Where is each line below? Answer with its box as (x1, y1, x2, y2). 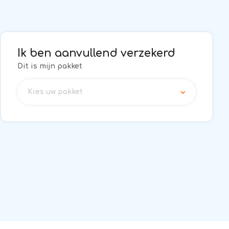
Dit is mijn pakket (17, 62, 82, 70)
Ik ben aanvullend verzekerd (17, 47, 175, 59)
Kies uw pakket (27, 88, 83, 96)
